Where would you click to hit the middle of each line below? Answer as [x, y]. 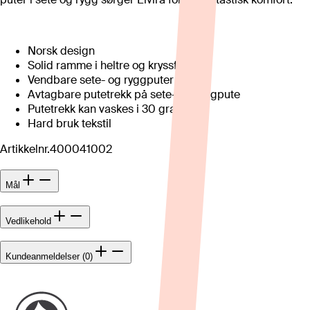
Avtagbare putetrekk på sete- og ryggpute [134, 95]
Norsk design [61, 51]
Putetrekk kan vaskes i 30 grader [110, 109]
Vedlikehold [28, 221]
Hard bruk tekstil [70, 124]
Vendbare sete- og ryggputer [101, 80]
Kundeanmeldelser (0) [49, 257]
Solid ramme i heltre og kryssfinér [112, 66]
